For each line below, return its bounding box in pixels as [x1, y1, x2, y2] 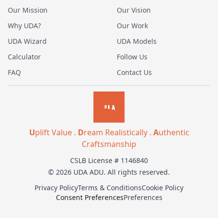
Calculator [8, 52, 41, 61]
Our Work [117, 21, 148, 30]
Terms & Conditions [78, 183, 142, 192]
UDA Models [117, 36, 157, 46]
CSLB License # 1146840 [70, 156, 148, 165]
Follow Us [117, 52, 147, 61]
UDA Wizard [8, 36, 47, 46]
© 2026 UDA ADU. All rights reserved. [48, 167, 170, 177]
